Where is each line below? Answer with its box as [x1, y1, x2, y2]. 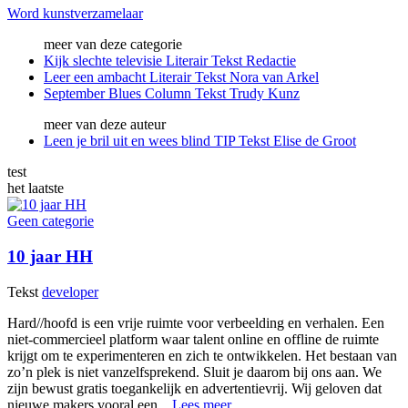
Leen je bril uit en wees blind [44, 133, 210, 149]
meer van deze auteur [44, 117, 166, 133]
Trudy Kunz [229, 86, 300, 102]
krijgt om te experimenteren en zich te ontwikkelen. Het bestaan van [7, 347, 397, 363]
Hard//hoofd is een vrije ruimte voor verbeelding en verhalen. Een [7, 314, 384, 331]
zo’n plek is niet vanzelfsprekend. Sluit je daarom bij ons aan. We [7, 363, 382, 380]
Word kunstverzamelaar [7, 5, 143, 22]
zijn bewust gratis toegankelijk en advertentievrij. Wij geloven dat [7, 380, 382, 396]
